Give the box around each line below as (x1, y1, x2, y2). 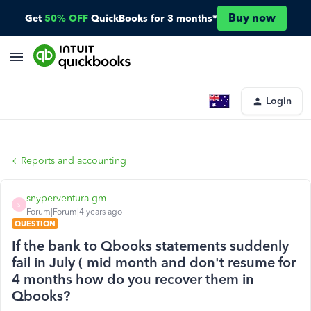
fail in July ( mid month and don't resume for (12, 254, 296, 271)
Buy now (228, 11, 276, 24)
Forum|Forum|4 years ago (26, 207, 122, 217)
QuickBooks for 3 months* (90, 12, 217, 24)
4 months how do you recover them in (12, 271, 254, 287)
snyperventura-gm (26, 192, 106, 204)
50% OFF (44, 12, 88, 24)
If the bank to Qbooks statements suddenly (12, 237, 289, 254)
